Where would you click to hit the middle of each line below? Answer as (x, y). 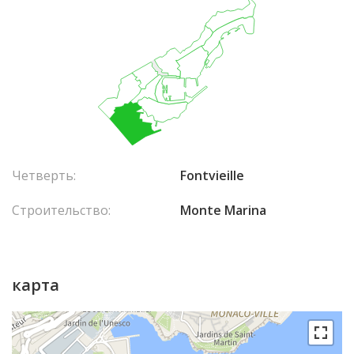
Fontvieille (212, 175)
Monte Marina (223, 210)
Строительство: (61, 210)
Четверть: (44, 175)
